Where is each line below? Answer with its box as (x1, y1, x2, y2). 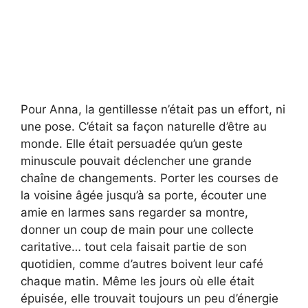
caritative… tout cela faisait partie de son (21, 240, 247, 254)
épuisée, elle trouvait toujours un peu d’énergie (21, 291, 278, 306)
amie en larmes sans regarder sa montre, (21, 206, 248, 220)
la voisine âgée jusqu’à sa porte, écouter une (21, 188, 267, 203)
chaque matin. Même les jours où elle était (21, 274, 254, 289)
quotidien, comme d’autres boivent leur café (21, 257, 263, 272)
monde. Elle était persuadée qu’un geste (21, 137, 243, 151)
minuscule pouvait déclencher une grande (21, 154, 252, 168)
